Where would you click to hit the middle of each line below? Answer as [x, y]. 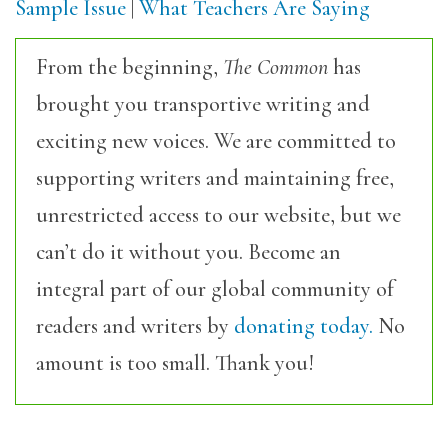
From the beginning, [129, 67]
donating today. [303, 326]
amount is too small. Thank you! [175, 363]
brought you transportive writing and [203, 104]
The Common [275, 67]
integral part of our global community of [215, 289]
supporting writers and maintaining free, [215, 178]
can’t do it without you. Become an [188, 252]
